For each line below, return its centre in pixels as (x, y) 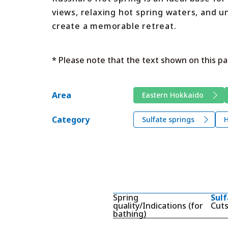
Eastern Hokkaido (173, 95)
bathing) (130, 213)
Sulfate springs (168, 119)
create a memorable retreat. (114, 26)
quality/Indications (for (158, 205)
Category (71, 119)
